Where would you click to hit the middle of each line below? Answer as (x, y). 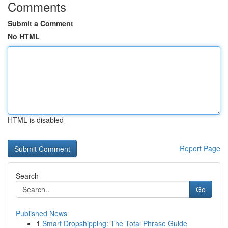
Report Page (200, 148)
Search (27, 176)
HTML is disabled (36, 120)
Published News (41, 213)
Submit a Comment (40, 23)
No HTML (24, 36)
